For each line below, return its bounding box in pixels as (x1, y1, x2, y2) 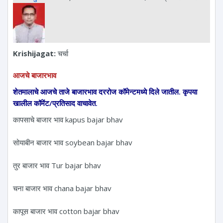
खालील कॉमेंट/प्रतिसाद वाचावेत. (13, 98, 98, 108)
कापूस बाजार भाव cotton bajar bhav (13, 206, 119, 216)
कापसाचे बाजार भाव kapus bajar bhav (13, 114, 123, 124)
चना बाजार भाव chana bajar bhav (13, 183, 111, 193)
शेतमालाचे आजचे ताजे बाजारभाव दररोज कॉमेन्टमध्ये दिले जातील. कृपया (13, 86, 197, 97)
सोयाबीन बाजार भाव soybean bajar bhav (13, 137, 132, 147)
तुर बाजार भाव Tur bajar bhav (13, 160, 101, 170)
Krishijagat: (13, 48, 58, 59)
